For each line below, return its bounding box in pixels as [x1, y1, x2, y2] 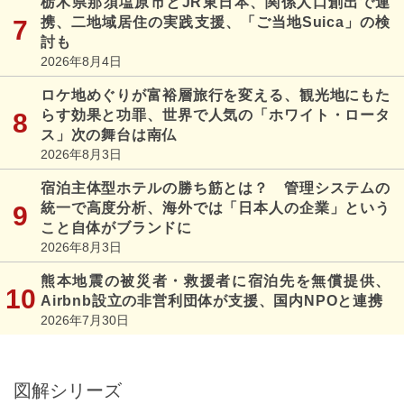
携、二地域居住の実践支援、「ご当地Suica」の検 [41, 14, 390, 30]
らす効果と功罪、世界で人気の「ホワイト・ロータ [41, 106, 390, 123]
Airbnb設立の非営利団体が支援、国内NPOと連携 [41, 292, 383, 308]
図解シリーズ [14, 380, 122, 400]
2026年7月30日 [41, 312, 129, 327]
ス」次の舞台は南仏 [41, 126, 178, 142]
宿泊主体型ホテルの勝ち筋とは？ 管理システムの [41, 179, 390, 196]
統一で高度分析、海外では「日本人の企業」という [41, 199, 390, 216]
